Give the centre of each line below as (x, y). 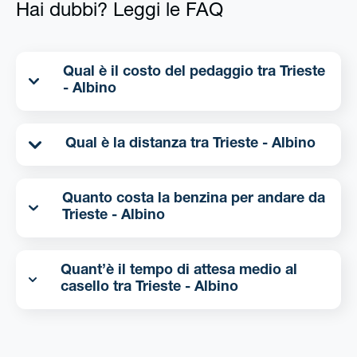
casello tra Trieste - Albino (187, 288)
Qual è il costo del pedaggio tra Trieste (172, 73)
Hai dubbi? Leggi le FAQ (120, 12)
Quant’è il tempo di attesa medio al (179, 271)
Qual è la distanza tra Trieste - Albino (264, 145)
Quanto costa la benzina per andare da (193, 200)
